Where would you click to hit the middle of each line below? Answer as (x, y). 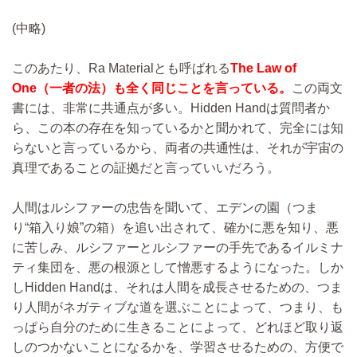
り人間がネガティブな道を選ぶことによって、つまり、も (178, 308)
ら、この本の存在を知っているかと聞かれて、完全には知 (178, 128)
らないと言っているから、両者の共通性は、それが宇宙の (178, 148)
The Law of (263, 69)
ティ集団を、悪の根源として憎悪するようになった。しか (178, 268)
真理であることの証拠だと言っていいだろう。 (146, 168)
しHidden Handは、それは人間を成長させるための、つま (177, 288)
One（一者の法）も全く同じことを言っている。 (152, 88)
